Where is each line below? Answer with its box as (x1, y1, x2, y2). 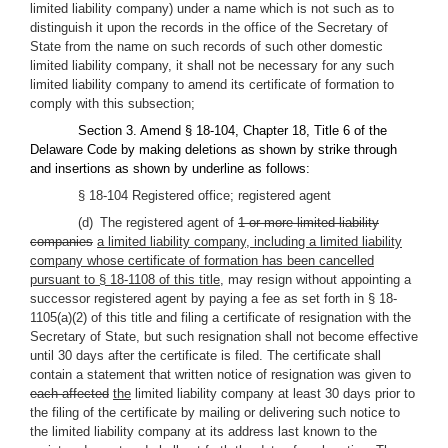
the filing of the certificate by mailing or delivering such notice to (30, 405, 400, 420)
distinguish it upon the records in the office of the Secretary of (30, 20, 388, 35)
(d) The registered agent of (78, 215, 238, 230)
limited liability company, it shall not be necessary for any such (30, 58, 394, 73)
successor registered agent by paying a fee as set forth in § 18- (30, 291, 397, 306)
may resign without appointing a (224, 272, 411, 287)
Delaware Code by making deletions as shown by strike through (30, 142, 397, 157)
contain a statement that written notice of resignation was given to (30, 367, 411, 382)
